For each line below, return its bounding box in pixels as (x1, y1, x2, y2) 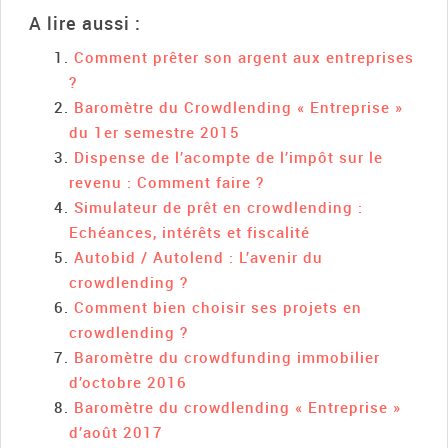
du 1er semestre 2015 (69, 121, 241, 142)
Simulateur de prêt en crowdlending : (74, 196, 363, 217)
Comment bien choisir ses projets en (74, 296, 362, 317)
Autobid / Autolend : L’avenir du (74, 246, 323, 267)
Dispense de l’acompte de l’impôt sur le (74, 146, 383, 167)
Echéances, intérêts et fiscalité (69, 221, 311, 242)
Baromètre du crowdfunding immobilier (74, 346, 380, 367)
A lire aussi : (29, 10, 141, 35)
